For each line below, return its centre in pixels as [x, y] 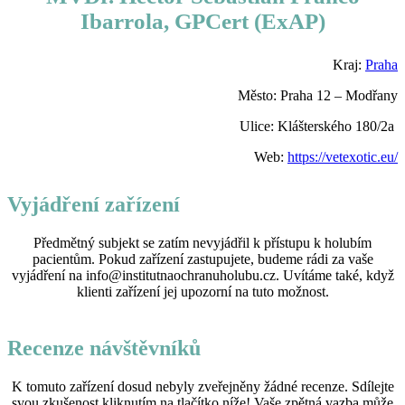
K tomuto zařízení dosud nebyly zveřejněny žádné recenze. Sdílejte [202, 386]
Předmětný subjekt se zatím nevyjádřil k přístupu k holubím [202, 242]
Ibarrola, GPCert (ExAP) [202, 21]
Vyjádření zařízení [94, 204]
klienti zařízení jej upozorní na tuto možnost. [202, 291]
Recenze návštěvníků [104, 348]
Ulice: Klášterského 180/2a [319, 126]
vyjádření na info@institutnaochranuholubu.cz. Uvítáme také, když [202, 275]
